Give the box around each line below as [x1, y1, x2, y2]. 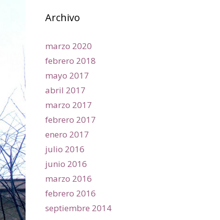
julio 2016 [45, 143, 84, 155]
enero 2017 [45, 128, 89, 140]
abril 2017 [45, 84, 85, 96]
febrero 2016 [45, 187, 96, 199]
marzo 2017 [45, 99, 92, 110]
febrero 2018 [45, 55, 96, 66]
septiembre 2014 [45, 202, 111, 214]
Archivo [45, 10, 80, 24]
